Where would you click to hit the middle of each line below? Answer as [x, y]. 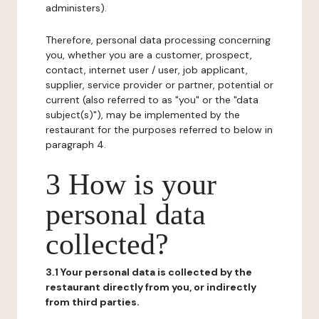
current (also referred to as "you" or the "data [152, 100]
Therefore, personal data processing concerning [158, 40]
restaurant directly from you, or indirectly [151, 287]
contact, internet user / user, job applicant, [147, 70]
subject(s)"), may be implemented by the [143, 115]
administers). [76, 8]
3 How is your [131, 184]
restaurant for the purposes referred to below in [159, 130]
